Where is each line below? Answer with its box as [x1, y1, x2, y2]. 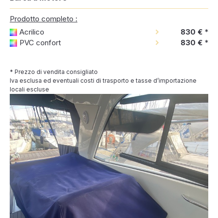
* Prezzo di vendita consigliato [10, 68, 98, 75]
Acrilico [19, 27, 44, 36]
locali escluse [10, 86, 49, 93]
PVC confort [19, 38, 61, 47]
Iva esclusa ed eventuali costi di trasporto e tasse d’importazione [10, 77, 197, 84]
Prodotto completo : [10, 14, 77, 23]
